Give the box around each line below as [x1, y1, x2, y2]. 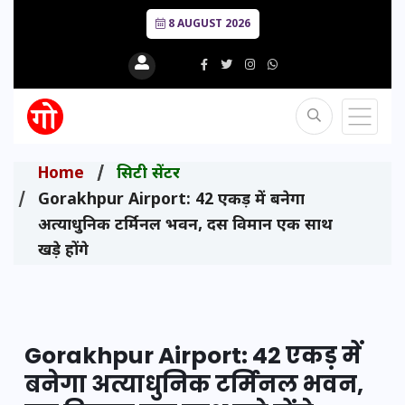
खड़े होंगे [38, 240, 89, 261]
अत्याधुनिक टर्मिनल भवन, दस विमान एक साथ [38, 215, 333, 236]
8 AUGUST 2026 [165, 17, 250, 32]
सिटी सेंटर [117, 164, 180, 184]
